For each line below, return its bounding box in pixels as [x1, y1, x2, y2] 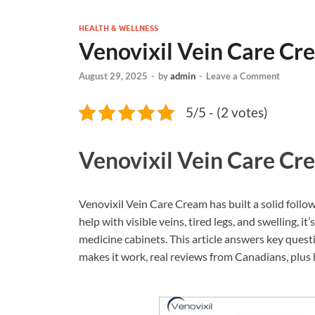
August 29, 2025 [79, 70, 148, 82]
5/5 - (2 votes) [186, 104, 268, 121]
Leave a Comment [206, 70, 280, 82]
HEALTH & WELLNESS [79, 23, 158, 33]
